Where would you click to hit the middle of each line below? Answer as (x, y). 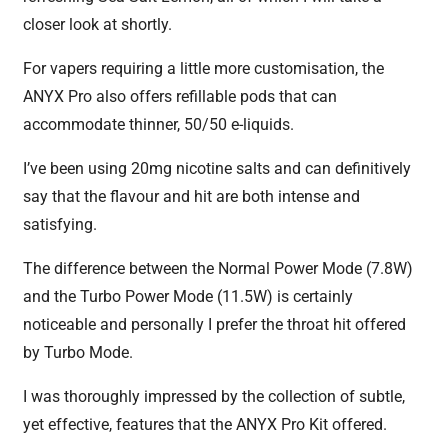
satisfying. (60, 224)
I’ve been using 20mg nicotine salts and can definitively (217, 168)
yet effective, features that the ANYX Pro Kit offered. (205, 424)
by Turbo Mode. (78, 352)
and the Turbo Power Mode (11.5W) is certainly (188, 296)
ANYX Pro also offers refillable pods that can (180, 96)
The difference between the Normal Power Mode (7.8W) (218, 268)
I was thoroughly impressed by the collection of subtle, (214, 396)
